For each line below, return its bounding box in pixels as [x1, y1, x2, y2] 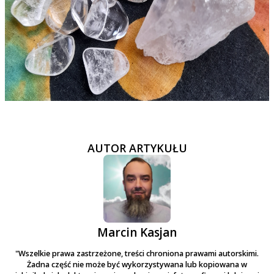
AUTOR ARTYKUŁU [87, 141, 187, 156]
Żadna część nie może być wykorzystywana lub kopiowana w [27, 259, 247, 270]
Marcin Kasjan [97, 224, 177, 240]
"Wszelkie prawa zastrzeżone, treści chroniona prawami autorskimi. [15, 248, 259, 259]
